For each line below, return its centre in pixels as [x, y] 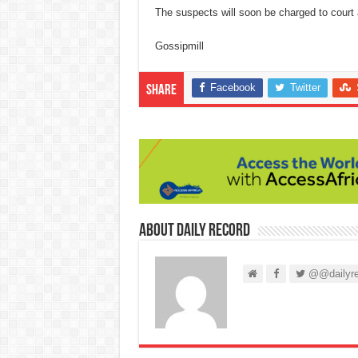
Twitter [305, 87]
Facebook [233, 87]
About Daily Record [194, 232]
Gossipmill [179, 46]
